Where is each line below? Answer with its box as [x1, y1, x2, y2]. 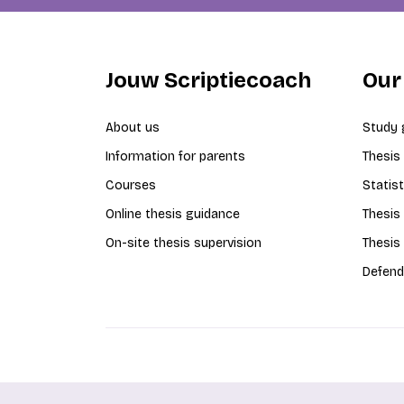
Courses [106, 178, 156, 193]
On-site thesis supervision [106, 235, 262, 251]
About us [106, 120, 160, 135]
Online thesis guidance [106, 207, 240, 222]
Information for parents [106, 149, 245, 164]
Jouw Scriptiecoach [106, 68, 311, 93]
